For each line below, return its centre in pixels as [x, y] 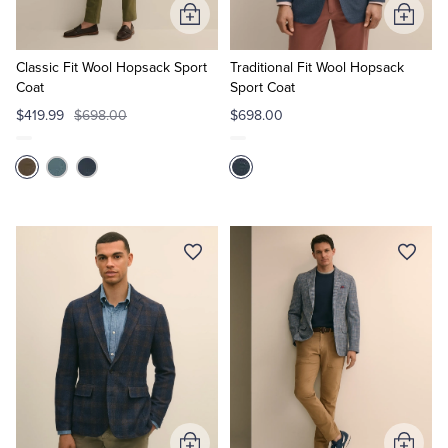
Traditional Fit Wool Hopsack [316, 67]
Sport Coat [262, 87]
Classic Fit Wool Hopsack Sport [111, 67]
